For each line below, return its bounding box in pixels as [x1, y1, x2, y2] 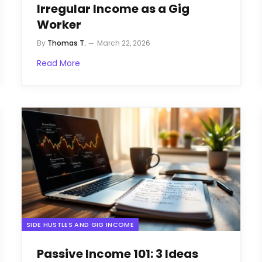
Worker [37, 16, 81, 33]
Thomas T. [47, 38, 86, 49]
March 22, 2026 [97, 38, 150, 49]
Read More [37, 57, 80, 70]
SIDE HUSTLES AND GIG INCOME [26, 219, 134, 229]
